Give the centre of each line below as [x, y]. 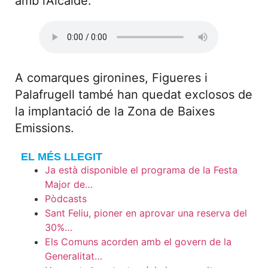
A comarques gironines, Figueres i [111, 77]
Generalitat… [74, 256]
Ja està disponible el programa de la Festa [141, 170]
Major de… [69, 185]
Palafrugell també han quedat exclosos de [134, 94]
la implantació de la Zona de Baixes [115, 111]
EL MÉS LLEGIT [62, 157]
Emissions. [45, 128]
